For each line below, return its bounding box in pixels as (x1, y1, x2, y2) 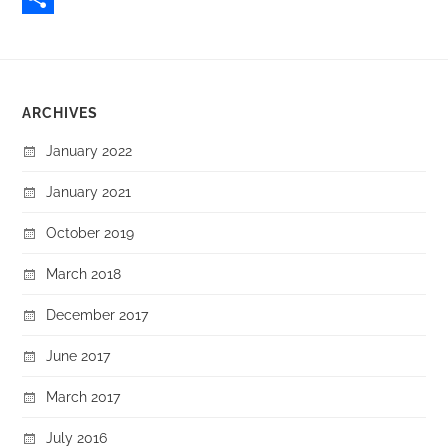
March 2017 (46, 388, 121, 406)
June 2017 (46, 347, 111, 365)
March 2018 (46, 265, 122, 283)
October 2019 (46, 224, 135, 242)
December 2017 (46, 306, 149, 324)
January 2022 (46, 142, 133, 160)
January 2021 (46, 183, 132, 201)
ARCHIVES (22, 105, 99, 122)
